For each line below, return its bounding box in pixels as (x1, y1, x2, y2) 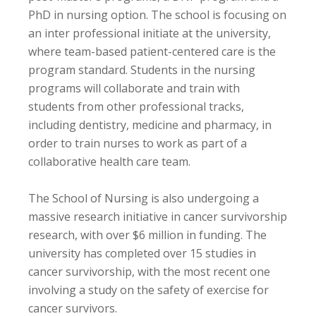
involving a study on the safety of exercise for (28, 281, 269, 298)
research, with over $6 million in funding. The (28, 226, 267, 243)
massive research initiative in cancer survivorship (28, 208, 287, 224)
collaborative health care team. (28, 153, 190, 169)
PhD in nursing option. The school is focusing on (28, 6, 286, 23)
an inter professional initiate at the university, (28, 25, 271, 41)
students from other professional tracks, (28, 98, 244, 114)
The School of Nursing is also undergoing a (28, 190, 259, 206)
